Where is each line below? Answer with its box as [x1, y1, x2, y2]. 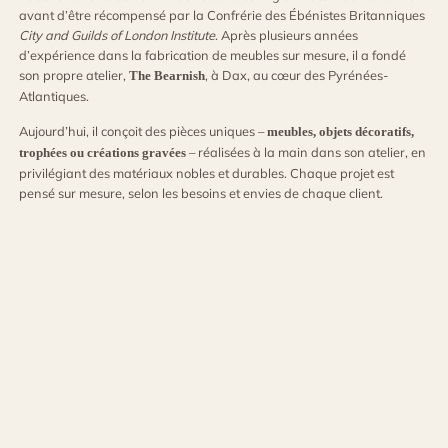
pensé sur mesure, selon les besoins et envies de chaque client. [19, 185, 384, 202]
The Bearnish [129, 69, 206, 84]
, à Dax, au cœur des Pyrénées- [205, 67, 389, 84]
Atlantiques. [19, 88, 90, 105]
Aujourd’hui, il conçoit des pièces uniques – [19, 123, 268, 140]
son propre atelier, [19, 67, 130, 84]
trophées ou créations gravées [19, 146, 187, 161]
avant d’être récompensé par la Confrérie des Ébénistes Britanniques [19, 7, 426, 24]
